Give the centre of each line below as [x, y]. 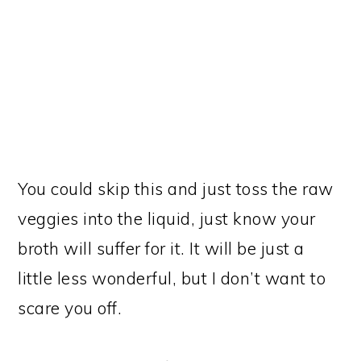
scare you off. [70, 308]
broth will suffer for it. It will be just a [161, 249]
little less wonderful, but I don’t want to [172, 278]
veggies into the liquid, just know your [167, 219]
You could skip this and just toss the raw [176, 189]
